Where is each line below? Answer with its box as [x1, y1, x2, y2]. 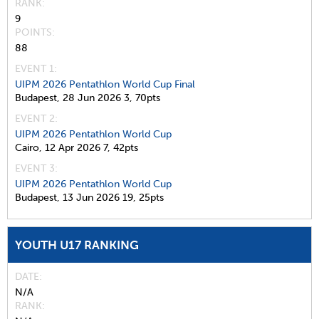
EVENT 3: [15, 162, 58, 174]
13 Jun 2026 [63, 191, 120, 204]
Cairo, [15, 141, 42, 154]
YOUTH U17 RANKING [15, 237, 139, 252]
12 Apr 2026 [45, 141, 100, 154]
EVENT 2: [15, 112, 58, 125]
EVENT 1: [15, 62, 57, 75]
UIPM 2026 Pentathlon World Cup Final [15, 78, 195, 90]
